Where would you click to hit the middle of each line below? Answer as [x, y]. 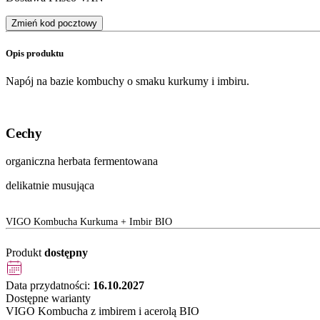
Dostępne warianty [48, 298]
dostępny [66, 252]
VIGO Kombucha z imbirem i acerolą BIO [102, 311]
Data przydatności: [49, 285]
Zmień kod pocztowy [54, 23]
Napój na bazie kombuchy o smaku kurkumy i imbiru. [127, 81]
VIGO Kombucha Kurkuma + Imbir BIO [89, 221]
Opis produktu [35, 54]
